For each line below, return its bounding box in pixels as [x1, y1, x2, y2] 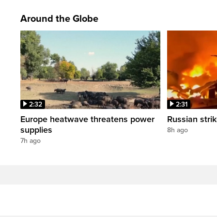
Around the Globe [20, 13, 98, 25]
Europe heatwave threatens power [20, 114, 155, 125]
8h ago [167, 126, 188, 135]
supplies [20, 124, 52, 136]
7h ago [20, 137, 41, 145]
